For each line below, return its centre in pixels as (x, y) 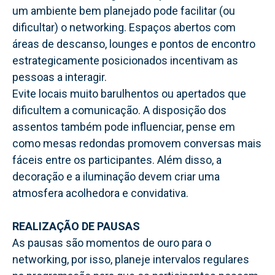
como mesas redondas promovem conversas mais (137, 143)
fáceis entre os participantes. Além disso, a (117, 160)
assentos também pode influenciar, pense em (124, 126)
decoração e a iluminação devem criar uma (116, 176)
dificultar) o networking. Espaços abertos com (124, 27)
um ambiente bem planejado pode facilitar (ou (124, 10)
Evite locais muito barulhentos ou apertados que (129, 93)
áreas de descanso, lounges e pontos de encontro (134, 44)
